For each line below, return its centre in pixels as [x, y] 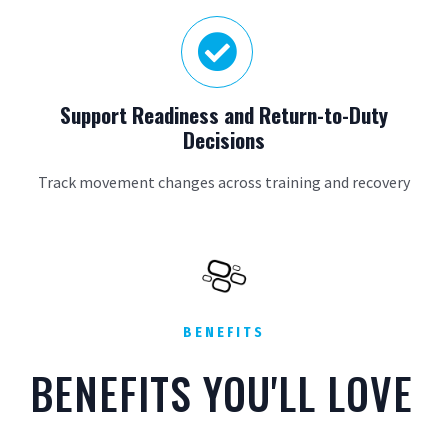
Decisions [224, 139]
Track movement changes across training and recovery [224, 182]
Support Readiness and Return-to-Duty [224, 114]
